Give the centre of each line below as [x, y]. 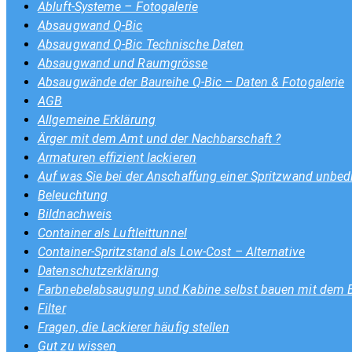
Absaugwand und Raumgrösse [123, 63]
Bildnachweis [75, 214]
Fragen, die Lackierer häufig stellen [134, 327]
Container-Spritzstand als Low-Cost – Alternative [171, 252]
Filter [52, 308]
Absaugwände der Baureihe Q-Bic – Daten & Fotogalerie [191, 82]
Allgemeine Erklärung [97, 120]
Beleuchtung [73, 195]
